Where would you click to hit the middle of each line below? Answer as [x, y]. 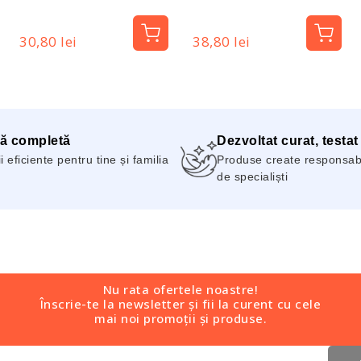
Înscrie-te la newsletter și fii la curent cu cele [180, 304]
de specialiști [252, 177]
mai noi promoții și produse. [180, 319]
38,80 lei [222, 42]
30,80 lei [48, 42]
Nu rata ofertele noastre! [180, 290]
